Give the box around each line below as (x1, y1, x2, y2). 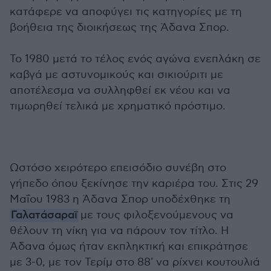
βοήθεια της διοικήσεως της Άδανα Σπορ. (10, 21, 229, 34)
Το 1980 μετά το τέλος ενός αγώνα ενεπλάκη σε (10, 53, 261, 66)
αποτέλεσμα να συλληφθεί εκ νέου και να (10, 84, 230, 97)
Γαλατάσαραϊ (11, 209, 77, 223)
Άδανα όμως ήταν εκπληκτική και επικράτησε (10, 240, 248, 253)
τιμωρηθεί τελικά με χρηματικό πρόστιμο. (10, 100, 226, 113)
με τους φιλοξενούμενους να (79, 209, 233, 222)
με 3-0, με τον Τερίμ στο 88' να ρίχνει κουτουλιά (10, 256, 260, 269)
